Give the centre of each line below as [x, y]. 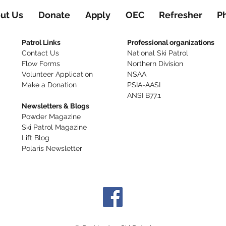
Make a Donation [49, 85]
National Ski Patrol [158, 53]
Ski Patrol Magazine [54, 127]
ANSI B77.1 [144, 95]
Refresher [180, 15]
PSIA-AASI [144, 85]
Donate [54, 15]
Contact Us [40, 53]
